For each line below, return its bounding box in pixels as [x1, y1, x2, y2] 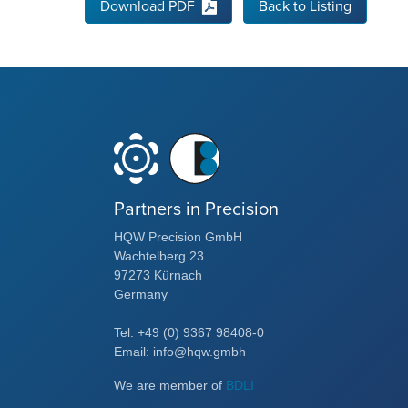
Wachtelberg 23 [114, 248, 204, 263]
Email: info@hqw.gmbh [114, 343, 246, 359]
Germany [114, 286, 168, 301]
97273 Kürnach [114, 267, 202, 282]
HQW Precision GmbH [114, 229, 242, 244]
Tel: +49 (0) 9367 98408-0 [114, 324, 264, 340]
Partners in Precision [114, 198, 279, 220]
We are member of [114, 377, 226, 393]
